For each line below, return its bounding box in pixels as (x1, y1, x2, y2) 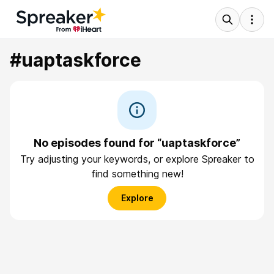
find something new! (91, 168, 183, 180)
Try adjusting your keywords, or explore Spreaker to (20, 153, 254, 165)
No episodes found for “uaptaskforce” (34, 136, 240, 149)
